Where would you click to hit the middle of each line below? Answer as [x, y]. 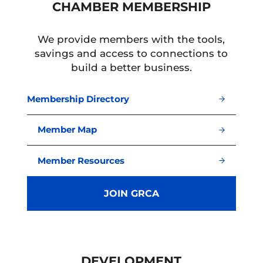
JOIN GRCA [131, 193]
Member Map [68, 130]
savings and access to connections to [131, 54]
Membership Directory [78, 99]
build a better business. [131, 68]
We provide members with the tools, [131, 40]
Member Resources [81, 161]
